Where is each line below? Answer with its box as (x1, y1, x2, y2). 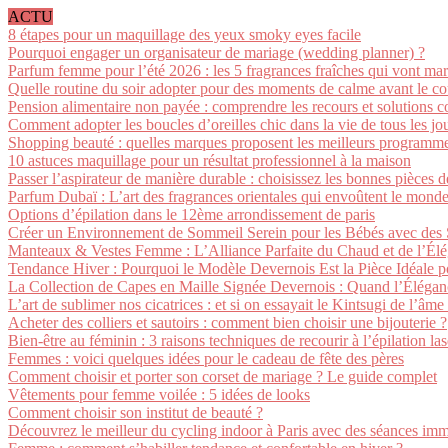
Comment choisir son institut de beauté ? (8, 404, 263, 421)
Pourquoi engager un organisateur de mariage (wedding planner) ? (8, 44, 425, 61)
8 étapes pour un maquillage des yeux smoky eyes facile (8, 26, 361, 43)
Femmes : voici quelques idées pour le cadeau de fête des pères (8, 350, 404, 367)
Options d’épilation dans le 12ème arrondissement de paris (8, 206, 375, 223)
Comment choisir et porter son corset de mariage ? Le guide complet (8, 368, 437, 385)
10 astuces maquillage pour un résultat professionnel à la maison (8, 152, 411, 169)
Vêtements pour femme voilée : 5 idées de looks (8, 386, 310, 403)
